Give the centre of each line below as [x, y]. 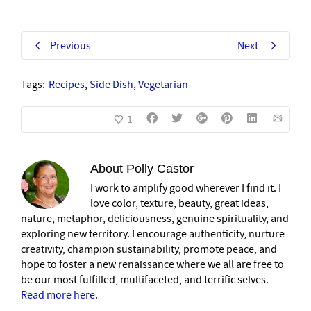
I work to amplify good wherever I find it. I [186, 188]
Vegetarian [163, 85]
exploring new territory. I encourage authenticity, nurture [153, 234]
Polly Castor [160, 169]
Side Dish [111, 85]
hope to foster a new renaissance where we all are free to [152, 265]
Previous [70, 46]
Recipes [67, 85]
